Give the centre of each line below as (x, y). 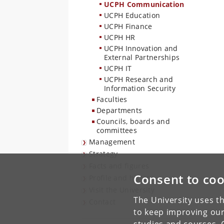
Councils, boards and (133, 121)
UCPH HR (120, 37)
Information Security (140, 88)
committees (117, 130)
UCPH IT (118, 68)
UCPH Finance (128, 26)
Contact (102, 202)
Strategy (103, 154)
